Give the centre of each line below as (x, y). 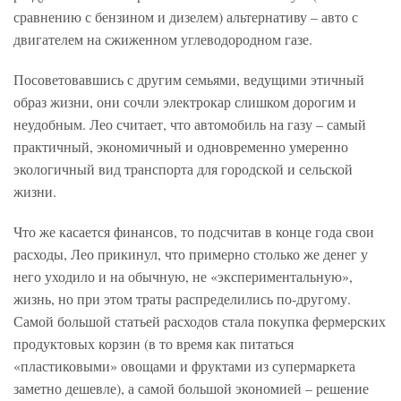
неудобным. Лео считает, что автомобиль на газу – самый (190, 124)
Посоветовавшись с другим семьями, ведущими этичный (189, 80)
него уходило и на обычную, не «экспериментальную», (183, 277)
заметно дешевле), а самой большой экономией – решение (191, 388)
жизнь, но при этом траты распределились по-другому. (182, 299)
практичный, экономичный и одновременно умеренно (181, 147)
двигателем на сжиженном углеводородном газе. (163, 39)
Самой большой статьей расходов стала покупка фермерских (200, 321)
